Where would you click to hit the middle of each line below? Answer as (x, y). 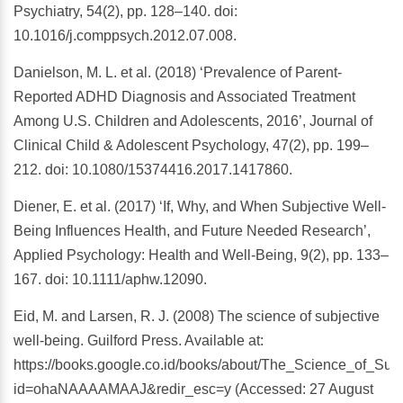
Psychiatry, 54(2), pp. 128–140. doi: (125, 12)
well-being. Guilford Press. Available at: (139, 341)
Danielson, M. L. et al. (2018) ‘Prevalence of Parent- (178, 73)
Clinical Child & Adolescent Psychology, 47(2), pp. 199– (191, 146)
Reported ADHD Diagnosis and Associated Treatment (184, 97)
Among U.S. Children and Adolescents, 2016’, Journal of (193, 121)
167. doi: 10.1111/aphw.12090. (110, 280)
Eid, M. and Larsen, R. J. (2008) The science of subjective (197, 317)
